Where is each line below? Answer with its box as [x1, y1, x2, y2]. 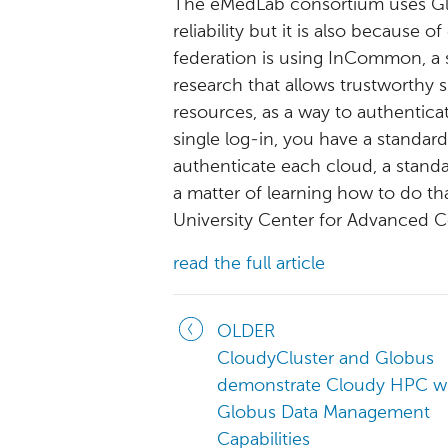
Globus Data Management [217, 404, 430, 422]
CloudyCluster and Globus [217, 350, 434, 368]
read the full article [173, 255, 325, 273]
